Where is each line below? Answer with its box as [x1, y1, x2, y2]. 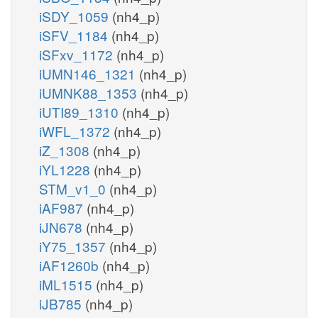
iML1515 [39, 274, 96, 294]
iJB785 [39, 293, 85, 313]
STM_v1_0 [39, 178, 109, 198]
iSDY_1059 [39, 6, 112, 26]
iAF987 [39, 197, 87, 217]
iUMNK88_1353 [39, 82, 141, 102]
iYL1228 [39, 159, 94, 179]
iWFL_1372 [39, 121, 114, 141]
